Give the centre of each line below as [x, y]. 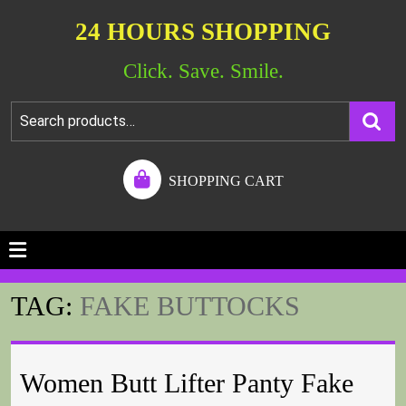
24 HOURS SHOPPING [203, 32]
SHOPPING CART [226, 181]
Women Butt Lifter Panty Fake [187, 383]
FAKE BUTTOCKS [190, 306]
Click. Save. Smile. [203, 71]
